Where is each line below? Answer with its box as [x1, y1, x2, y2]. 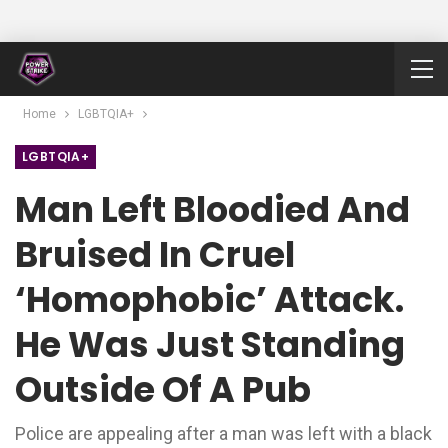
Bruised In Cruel [15, 230, 295, 279]
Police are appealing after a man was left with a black [15, 423, 432, 444]
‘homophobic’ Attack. [15, 275, 404, 324]
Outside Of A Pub [15, 365, 311, 414]
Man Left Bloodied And [15, 185, 410, 234]
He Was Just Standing [15, 320, 405, 369]
